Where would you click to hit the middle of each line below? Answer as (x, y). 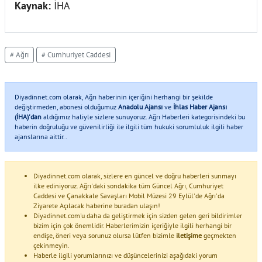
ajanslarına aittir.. (41, 137)
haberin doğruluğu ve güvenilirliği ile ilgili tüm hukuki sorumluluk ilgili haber (129, 127)
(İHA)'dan (28, 117)
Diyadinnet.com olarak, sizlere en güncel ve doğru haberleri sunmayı (135, 176)
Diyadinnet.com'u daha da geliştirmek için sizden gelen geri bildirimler (138, 216)
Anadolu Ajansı (140, 107)
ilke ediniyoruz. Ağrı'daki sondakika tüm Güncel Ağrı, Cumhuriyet (128, 186)
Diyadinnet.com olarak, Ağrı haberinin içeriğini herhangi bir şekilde (114, 97)
